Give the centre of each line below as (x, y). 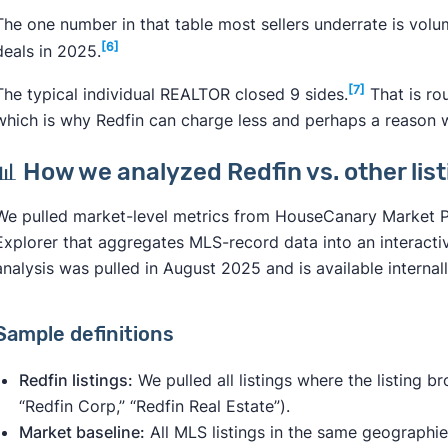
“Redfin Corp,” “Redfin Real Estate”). (154, 406)
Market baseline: (81, 432)
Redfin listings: (75, 380)
